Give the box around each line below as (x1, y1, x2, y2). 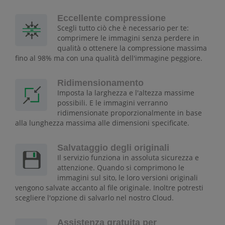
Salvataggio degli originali (57, 143, 169, 153)
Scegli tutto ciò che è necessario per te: (57, 23, 189, 33)
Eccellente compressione (57, 13, 166, 24)
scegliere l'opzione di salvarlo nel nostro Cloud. (15, 193, 174, 203)
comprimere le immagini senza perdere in (57, 33, 199, 43)
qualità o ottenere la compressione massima (57, 43, 207, 53)
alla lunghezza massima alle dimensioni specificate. (15, 118, 189, 128)
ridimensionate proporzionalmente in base (57, 108, 202, 118)
